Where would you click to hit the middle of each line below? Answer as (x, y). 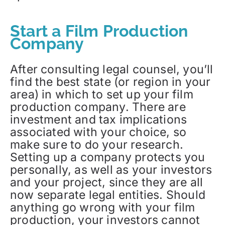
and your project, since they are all (107, 182)
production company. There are (98, 107)
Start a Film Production (99, 31)
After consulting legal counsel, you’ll (112, 69)
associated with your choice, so (98, 132)
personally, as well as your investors (111, 170)
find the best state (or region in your (110, 82)
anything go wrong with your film (103, 207)
